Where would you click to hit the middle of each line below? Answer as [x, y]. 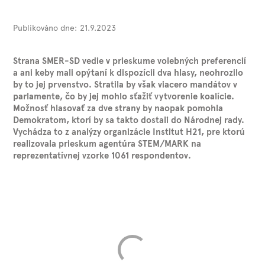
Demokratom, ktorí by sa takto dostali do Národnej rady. [129, 119]
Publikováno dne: [45, 28]
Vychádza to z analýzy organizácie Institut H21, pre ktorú [129, 131]
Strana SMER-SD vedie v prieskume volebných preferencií [130, 60]
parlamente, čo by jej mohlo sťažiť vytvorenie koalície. [124, 96]
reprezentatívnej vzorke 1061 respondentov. [102, 155]
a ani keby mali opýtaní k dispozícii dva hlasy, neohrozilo [128, 72]
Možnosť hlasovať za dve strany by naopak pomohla [118, 107]
